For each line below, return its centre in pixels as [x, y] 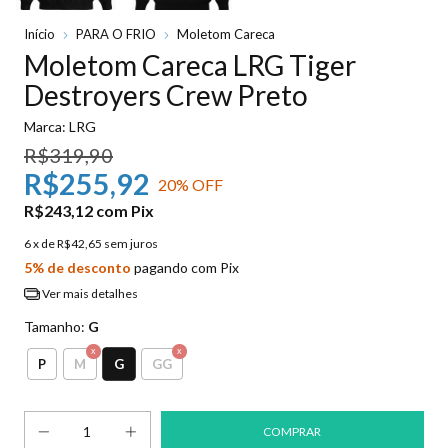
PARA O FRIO [116, 34]
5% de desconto [77, 268]
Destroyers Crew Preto [166, 95]
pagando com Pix [185, 268]
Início [39, 34]
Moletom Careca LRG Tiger [190, 65]
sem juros [131, 244]
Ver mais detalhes [88, 294]
